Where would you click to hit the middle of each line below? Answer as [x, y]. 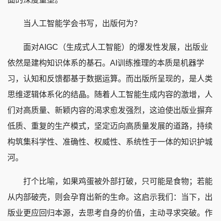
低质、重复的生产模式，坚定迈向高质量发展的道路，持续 [110, 126]
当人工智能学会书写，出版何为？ [74, 23]
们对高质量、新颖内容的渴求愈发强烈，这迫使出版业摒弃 [110, 110]
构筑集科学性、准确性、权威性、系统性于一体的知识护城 [110, 142]
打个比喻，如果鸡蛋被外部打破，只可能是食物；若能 [110, 181]
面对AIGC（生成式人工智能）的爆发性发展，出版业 [108, 47]
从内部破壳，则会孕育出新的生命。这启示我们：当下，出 [110, 197]
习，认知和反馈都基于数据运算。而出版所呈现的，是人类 [110, 78]
